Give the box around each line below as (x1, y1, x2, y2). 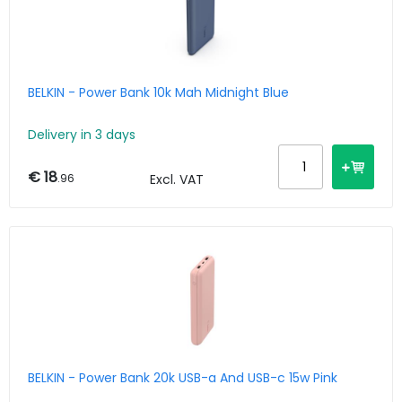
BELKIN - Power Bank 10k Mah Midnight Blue (28, 83, 289, 101)
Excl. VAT (149, 170, 204, 189)
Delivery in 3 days (28, 126, 135, 144)
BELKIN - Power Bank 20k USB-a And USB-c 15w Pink (28, 369, 337, 388)
